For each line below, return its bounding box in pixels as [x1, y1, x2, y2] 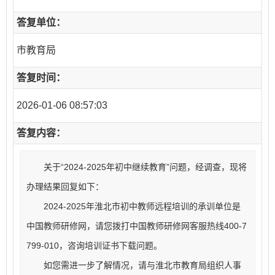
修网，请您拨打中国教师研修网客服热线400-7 [69, 221, 247, 231]
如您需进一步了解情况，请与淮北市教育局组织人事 [26, 260, 241, 270]
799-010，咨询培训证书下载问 [26, 241, 145, 250]
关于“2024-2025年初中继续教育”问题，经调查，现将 [26, 162, 247, 172]
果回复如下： [52, 182, 104, 192]
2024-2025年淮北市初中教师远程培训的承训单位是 [26, 201, 241, 211]
